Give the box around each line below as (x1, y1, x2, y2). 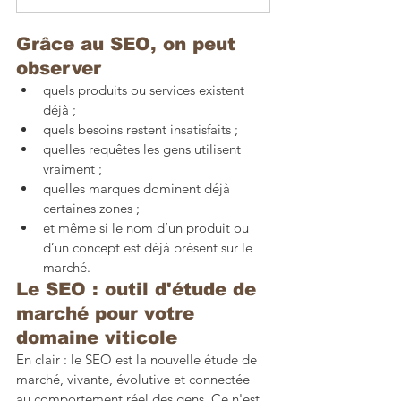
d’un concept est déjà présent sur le (43, 238, 256, 256)
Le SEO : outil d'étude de (16, 278, 262, 299)
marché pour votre (16, 303, 200, 323)
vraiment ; (43, 159, 102, 177)
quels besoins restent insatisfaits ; (43, 120, 238, 138)
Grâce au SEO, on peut (16, 33, 242, 54)
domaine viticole (16, 327, 177, 347)
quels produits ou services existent (43, 81, 248, 98)
